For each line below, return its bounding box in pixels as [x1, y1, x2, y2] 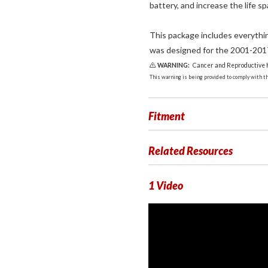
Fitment [148, 109, 185, 123]
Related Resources [148, 144, 233, 157]
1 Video [148, 179, 183, 192]
